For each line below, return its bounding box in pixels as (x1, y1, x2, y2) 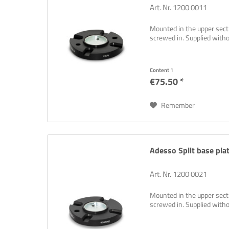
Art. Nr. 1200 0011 (150, 2, 208, 14)
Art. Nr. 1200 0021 (150, 168, 208, 180)
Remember (161, 100, 195, 111)
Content (150, 66, 171, 75)
